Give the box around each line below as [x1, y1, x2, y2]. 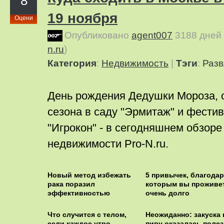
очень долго [145, 189, 189, 197]
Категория [47, 58, 96, 68]
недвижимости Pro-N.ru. [47, 137, 168, 150]
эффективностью [47, 189, 110, 197]
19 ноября [47, 10, 117, 26]
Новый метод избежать [47, 171, 131, 179]
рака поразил [47, 180, 95, 188]
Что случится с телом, [47, 210, 126, 218]
